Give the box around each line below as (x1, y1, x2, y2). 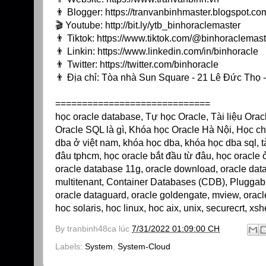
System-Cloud (118, 241, 170, 251)
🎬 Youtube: (55, 20, 105, 31)
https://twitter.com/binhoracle (100, 59, 218, 70)
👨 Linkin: (55, 46, 97, 57)
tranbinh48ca (67, 224, 116, 234)
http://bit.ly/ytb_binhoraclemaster (105, 20, 240, 31)
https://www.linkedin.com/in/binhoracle (97, 46, 258, 57)
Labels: (55, 241, 85, 251)
